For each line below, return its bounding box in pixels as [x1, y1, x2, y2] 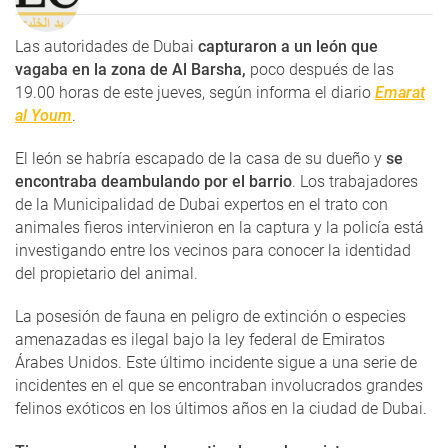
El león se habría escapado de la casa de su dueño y [15, 148, 382, 168]
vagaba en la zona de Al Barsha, [15, 59, 246, 79]
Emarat [375, 82, 425, 102]
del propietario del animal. [15, 263, 198, 283]
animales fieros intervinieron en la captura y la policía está [15, 217, 424, 237]
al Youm [15, 105, 72, 125]
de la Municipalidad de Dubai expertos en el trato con [15, 194, 388, 214]
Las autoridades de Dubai [15, 36, 198, 56]
